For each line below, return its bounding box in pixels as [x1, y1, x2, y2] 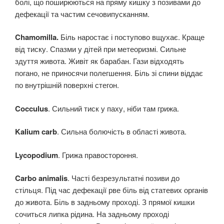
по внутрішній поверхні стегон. [15, 79, 119, 90]
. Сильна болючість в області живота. [57, 126, 186, 137]
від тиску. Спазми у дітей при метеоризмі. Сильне [15, 43, 186, 54]
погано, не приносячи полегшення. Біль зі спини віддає [15, 67, 203, 78]
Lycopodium [15, 149, 58, 160]
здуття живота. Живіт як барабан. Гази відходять [15, 55, 184, 66]
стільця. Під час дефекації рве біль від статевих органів [15, 184, 208, 195]
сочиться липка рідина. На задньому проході [15, 208, 169, 219]
